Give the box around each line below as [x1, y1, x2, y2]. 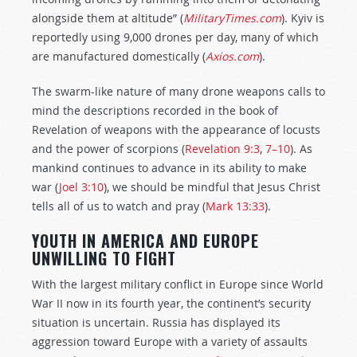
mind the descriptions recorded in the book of [32, 103, 278, 118]
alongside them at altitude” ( [32, 10, 183, 25]
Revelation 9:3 [185, 141, 260, 156]
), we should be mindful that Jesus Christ [104, 179, 320, 194]
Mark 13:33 [206, 198, 265, 214]
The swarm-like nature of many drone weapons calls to [32, 84, 325, 99]
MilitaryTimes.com [183, 10, 281, 25]
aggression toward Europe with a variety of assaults [32, 334, 308, 349]
